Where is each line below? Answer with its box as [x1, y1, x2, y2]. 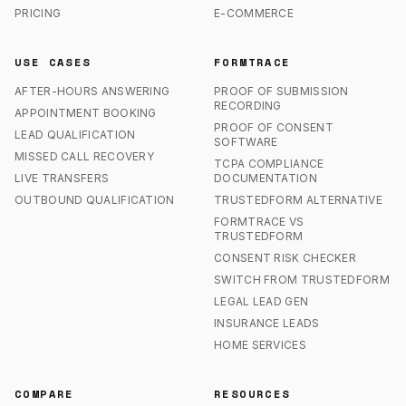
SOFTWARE [214, 135, 278, 149]
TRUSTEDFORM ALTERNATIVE [214, 193, 382, 207]
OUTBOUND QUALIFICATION [14, 193, 175, 207]
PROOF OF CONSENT [214, 121, 333, 134]
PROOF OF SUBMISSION [214, 84, 349, 98]
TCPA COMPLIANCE [214, 157, 324, 170]
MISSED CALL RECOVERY [14, 150, 154, 163]
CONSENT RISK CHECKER [214, 251, 356, 265]
